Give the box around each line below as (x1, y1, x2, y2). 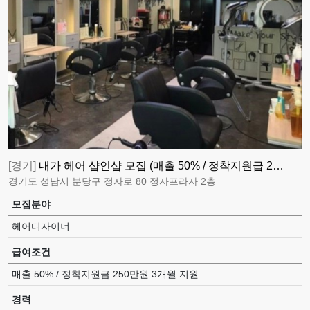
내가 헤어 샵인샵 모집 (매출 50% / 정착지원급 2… (39, 160, 284, 172)
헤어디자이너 (12, 221, 70, 232)
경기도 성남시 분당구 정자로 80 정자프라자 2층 (8, 176, 216, 188)
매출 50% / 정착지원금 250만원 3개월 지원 (12, 268, 199, 280)
